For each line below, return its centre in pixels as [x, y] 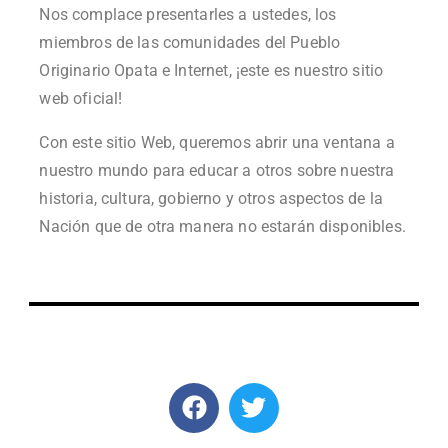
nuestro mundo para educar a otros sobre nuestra [217, 170]
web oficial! [81, 98]
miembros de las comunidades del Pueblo [190, 42]
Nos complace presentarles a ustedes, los [188, 14]
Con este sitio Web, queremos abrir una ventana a [217, 142]
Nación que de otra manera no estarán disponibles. [222, 226]
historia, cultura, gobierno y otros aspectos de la [211, 198]
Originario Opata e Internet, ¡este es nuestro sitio [211, 70]
